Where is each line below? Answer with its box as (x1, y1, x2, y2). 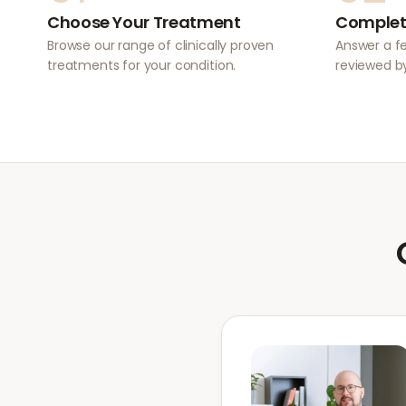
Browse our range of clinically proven (47, 36, 275, 54)
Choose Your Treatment (47, 11, 241, 34)
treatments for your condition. (47, 56, 237, 74)
